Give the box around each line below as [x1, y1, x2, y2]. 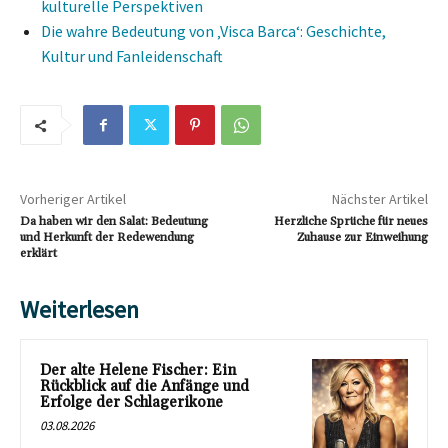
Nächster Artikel [331, 190, 428, 209]
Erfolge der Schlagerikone [40, 393, 223, 413]
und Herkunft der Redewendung [20, 230, 194, 246]
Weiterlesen [20, 294, 139, 326]
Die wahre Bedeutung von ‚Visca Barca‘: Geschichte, [41, 21, 386, 42]
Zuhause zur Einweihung [296, 230, 428, 246]
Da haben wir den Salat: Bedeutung [20, 214, 208, 230]
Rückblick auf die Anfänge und [40, 377, 249, 397]
